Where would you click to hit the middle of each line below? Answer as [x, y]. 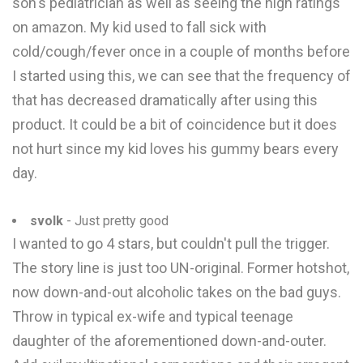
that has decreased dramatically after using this [165, 100]
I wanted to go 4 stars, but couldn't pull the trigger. [171, 243]
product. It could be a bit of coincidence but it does [175, 124]
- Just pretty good [116, 221]
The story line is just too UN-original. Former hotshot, [181, 268]
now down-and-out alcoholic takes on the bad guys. [177, 292]
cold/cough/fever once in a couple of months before [181, 51]
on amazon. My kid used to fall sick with [139, 27]
